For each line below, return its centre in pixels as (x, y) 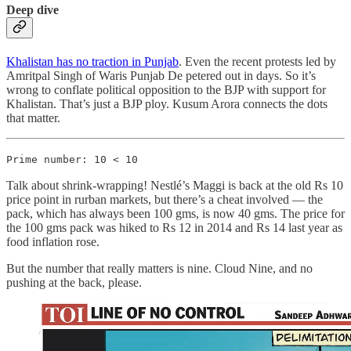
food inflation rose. (54, 241)
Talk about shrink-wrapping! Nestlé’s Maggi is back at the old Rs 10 (175, 185)
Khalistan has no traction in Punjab (92, 61)
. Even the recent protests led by (257, 61)
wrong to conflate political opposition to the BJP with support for (166, 89)
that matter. (35, 118)
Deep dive (33, 9)
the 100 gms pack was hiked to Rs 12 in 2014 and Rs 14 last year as (174, 227)
